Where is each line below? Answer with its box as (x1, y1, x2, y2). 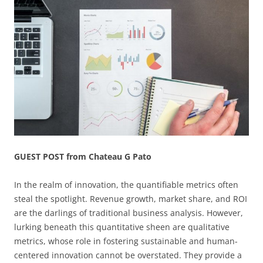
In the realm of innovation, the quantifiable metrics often (14, 178, 238, 190)
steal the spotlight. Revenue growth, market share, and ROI (14, 193, 247, 204)
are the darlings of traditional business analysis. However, (14, 207, 243, 218)
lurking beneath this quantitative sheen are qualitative (14, 221, 230, 232)
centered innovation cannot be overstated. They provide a (14, 249, 242, 261)
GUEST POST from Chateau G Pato (14, 150, 151, 162)
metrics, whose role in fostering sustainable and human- (14, 235, 238, 247)
